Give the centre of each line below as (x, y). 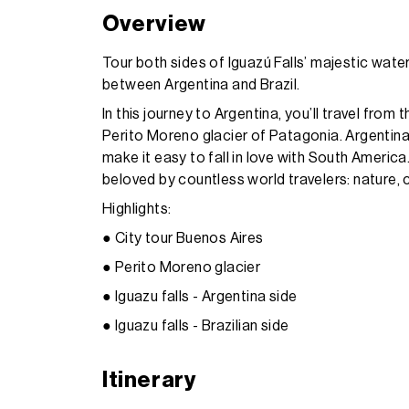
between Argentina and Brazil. (201, 84)
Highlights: (137, 209)
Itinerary (149, 379)
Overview (154, 23)
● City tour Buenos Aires (183, 238)
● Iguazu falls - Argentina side (200, 296)
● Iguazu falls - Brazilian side (196, 325)
